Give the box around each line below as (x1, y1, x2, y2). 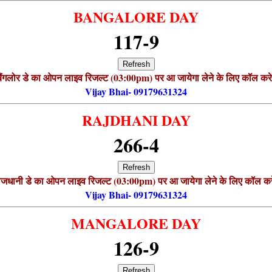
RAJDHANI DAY (81, 109, 191, 131)
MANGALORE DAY (71, 212, 201, 234)
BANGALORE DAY (73, 5, 199, 27)
